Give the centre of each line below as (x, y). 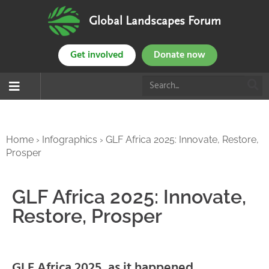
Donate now (179, 55)
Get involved (97, 55)
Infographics (70, 140)
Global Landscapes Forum (155, 21)
